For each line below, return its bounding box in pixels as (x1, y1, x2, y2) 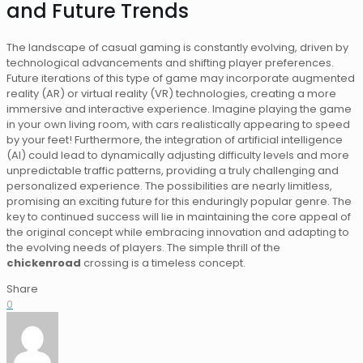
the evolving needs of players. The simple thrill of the (6, 240, 280, 256)
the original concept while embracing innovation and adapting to (6, 224, 349, 241)
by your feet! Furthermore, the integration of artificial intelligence (6, 132, 343, 148)
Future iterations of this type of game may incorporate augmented (6, 70, 355, 87)
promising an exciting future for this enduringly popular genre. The (6, 194, 352, 210)
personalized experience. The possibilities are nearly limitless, (6, 178, 332, 194)
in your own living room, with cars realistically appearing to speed (6, 117, 350, 133)
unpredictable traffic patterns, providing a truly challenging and (6, 163, 339, 179)
